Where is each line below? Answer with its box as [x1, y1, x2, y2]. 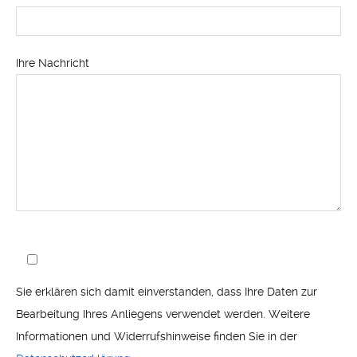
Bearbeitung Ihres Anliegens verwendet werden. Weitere [16, 308, 310, 320]
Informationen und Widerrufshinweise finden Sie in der [16, 330, 297, 343]
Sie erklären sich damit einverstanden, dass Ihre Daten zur [16, 285, 317, 298]
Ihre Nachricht [16, 57, 89, 69]
